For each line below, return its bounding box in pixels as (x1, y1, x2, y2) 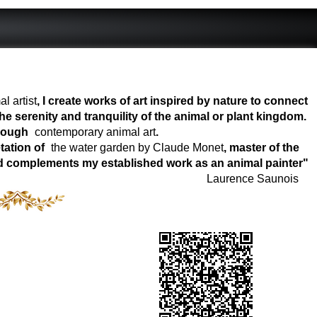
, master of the (224, 141, 299, 154)
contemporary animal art (34, 125, 156, 138)
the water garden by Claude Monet (51, 141, 224, 154)
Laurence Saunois (207, 172, 310, 185)
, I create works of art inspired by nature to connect (36, 94, 308, 107)
